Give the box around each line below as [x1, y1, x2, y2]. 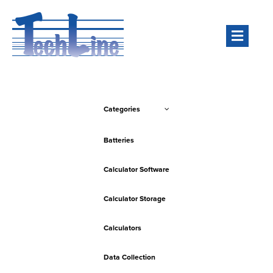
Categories [104, 105, 140, 113]
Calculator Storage [104, 194, 166, 203]
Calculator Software [104, 165, 169, 174]
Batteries [104, 136, 134, 144]
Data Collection [104, 253, 155, 261]
